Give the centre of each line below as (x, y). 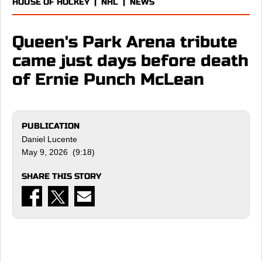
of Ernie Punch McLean (108, 80)
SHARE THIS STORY (61, 176)
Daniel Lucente (49, 139)
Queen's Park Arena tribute (125, 42)
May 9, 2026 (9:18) (58, 152)
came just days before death (130, 61)
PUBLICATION (51, 126)
